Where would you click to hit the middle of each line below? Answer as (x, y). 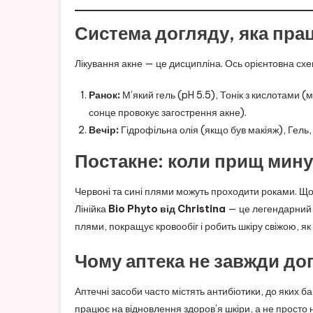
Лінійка (92, 209)
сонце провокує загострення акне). (168, 112)
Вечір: (104, 130)
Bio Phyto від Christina (167, 209)
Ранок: (104, 95)
